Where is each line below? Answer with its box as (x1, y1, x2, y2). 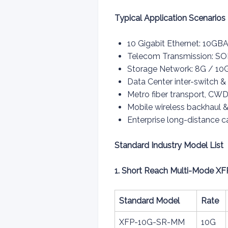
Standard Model (119, 196, 180, 206)
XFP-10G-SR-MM (119, 217, 185, 227)
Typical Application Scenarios (115, 13, 225, 23)
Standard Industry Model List (115, 140, 223, 150)
